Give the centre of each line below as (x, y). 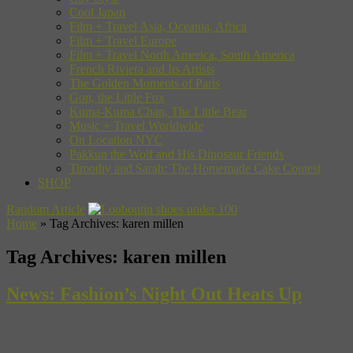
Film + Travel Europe (123, 40)
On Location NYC (116, 139)
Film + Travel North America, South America (182, 54)
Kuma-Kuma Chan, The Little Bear (158, 111)
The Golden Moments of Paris (145, 83)
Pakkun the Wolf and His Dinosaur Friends (176, 154)
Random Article (46, 209)
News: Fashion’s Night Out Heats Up (154, 294)
